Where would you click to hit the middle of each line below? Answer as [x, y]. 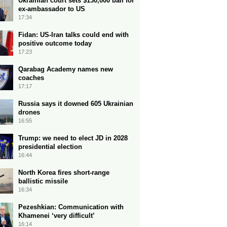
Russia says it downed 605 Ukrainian [76, 104]
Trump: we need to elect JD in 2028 [73, 138]
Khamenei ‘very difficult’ [56, 216]
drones [29, 112]
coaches [31, 78]
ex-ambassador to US [52, 9]
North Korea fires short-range [64, 173]
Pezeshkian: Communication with [71, 207]
